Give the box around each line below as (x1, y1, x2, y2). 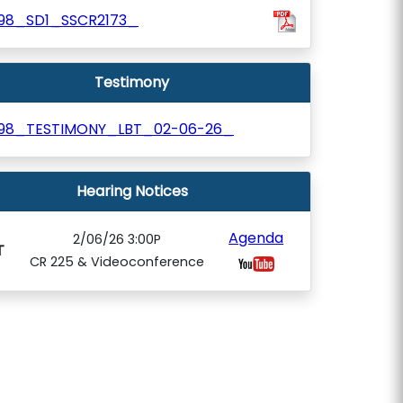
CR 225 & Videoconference (29, 253, 204, 271)
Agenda (228, 228, 284, 248)
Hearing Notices (76, 181, 188, 201)
